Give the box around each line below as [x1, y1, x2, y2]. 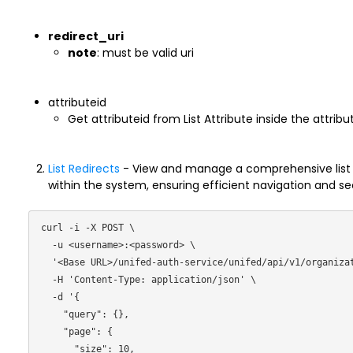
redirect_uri [47, 28, 124, 44]
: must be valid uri [96, 45, 194, 61]
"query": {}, [40, 309, 63, 320]
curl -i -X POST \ [40, 222, 135, 233]
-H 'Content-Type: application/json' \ [40, 274, 52, 285]
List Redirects [47, 161, 120, 176]
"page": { [40, 326, 63, 337]
